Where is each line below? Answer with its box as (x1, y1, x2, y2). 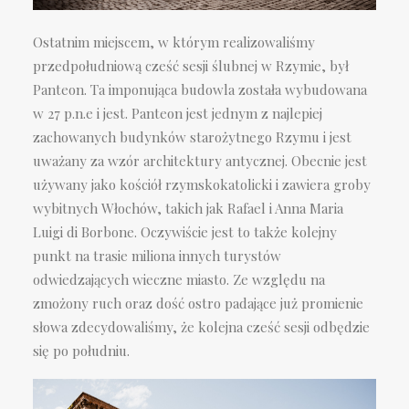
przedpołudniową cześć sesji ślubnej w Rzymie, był (33, 56, 349, 75)
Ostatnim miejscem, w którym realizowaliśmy (33, 32, 315, 51)
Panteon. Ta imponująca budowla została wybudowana (33, 79, 367, 99)
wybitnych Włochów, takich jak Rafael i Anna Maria (33, 198, 343, 217)
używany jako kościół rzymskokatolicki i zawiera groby (33, 174, 371, 194)
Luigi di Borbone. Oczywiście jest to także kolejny (33, 222, 337, 241)
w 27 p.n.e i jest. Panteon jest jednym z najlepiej (33, 103, 322, 122)
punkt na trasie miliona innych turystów (33, 246, 281, 265)
